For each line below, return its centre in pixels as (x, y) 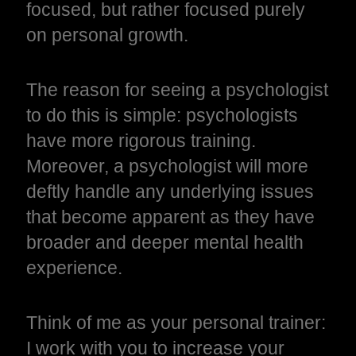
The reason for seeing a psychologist (178, 89)
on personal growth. (108, 35)
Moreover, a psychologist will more (168, 166)
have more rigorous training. (141, 140)
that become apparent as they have (171, 217)
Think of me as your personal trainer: (176, 322)
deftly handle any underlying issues (170, 191)
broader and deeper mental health (165, 242)
